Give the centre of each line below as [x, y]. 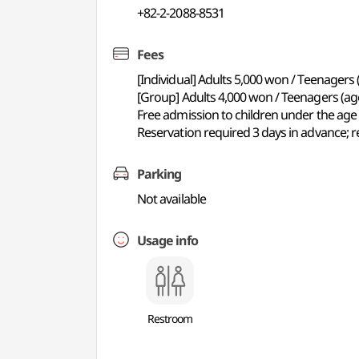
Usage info [167, 240]
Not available [171, 199]
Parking [159, 174]
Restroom [170, 319]
